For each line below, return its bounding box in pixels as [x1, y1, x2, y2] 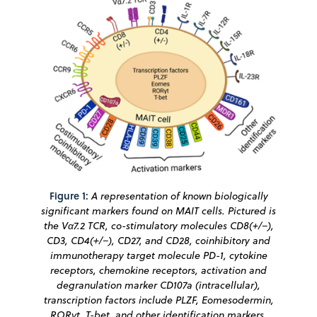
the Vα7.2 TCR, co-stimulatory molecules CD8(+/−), [43, 219, 274, 234]
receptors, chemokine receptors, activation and [50, 263, 267, 278]
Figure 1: [49, 188, 88, 204]
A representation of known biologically [91, 189, 268, 204]
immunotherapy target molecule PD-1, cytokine [50, 248, 267, 263]
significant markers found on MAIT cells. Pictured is [41, 204, 276, 219]
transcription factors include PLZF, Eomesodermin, [43, 293, 274, 308]
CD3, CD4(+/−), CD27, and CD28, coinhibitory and [47, 234, 270, 248]
